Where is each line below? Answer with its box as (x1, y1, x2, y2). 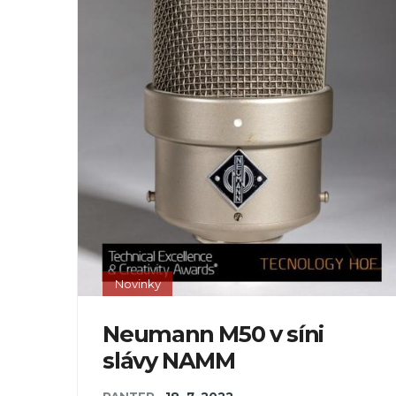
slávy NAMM (103, 346, 235, 375)
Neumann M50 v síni (103, 320, 324, 348)
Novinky (114, 276, 161, 291)
